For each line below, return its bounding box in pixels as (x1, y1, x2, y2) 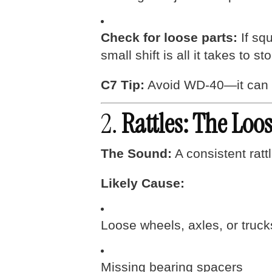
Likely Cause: (101, 176, 185, 191)
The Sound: (101, 146, 172, 161)
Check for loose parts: (101, 30, 237, 45)
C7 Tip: (101, 78, 144, 92)
